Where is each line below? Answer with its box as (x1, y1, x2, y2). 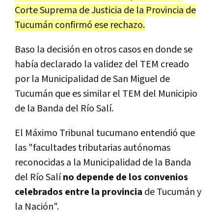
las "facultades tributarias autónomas (15, 141, 170, 154)
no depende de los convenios (63, 170, 188, 184)
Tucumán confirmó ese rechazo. (15, 18, 145, 31)
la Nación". (15, 200, 59, 213)
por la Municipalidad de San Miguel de (15, 72, 170, 85)
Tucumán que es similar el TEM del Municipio (15, 87, 197, 100)
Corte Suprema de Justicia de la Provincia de (15, 3, 196, 17)
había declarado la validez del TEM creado (15, 57, 189, 71)
